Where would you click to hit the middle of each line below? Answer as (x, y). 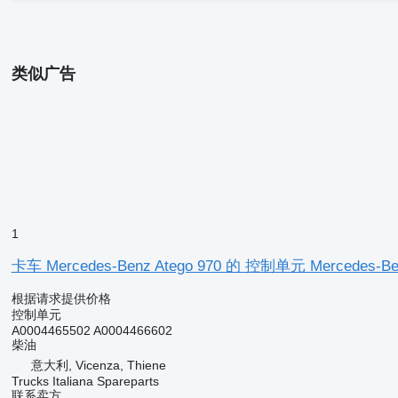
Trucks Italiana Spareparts (85, 381)
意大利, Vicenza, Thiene (98, 365)
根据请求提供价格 (61, 298)
